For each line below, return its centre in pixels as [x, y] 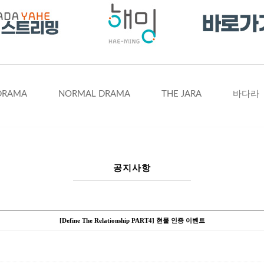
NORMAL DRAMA [94, 94]
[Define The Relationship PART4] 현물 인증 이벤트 [132, 220]
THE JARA [181, 94]
